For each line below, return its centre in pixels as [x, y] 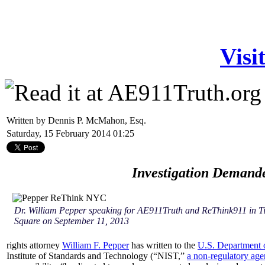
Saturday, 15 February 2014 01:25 [70, 133]
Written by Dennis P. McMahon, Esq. [77, 120]
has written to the [163, 245]
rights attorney [34, 245]
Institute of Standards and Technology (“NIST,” [97, 256]
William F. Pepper [96, 245]
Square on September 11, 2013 [72, 221]
